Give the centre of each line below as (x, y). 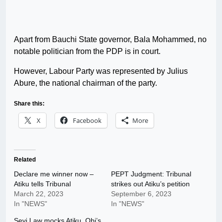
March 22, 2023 (39, 194)
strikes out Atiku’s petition (150, 184)
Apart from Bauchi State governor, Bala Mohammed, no (110, 40)
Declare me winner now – (54, 174)
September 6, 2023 (141, 194)
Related (25, 160)
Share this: (29, 104)
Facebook (87, 121)
